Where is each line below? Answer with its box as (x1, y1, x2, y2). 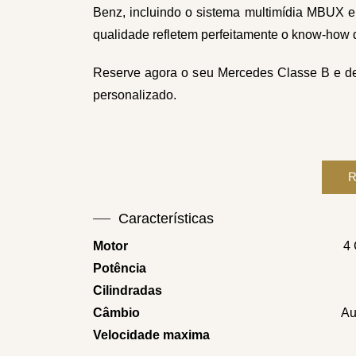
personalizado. (93, 88, 176, 103)
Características (118, 211, 214, 227)
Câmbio (93, 306, 140, 320)
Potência (93, 261, 146, 276)
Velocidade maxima (93, 328, 210, 342)
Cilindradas (93, 284, 162, 298)
